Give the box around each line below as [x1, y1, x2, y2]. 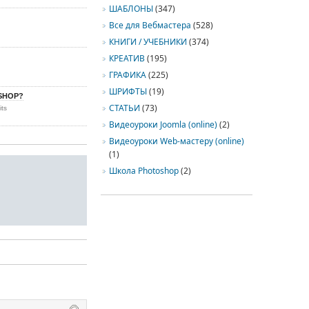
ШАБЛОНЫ [109, 3, 153, 14]
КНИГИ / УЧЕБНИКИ [109, 36, 187, 48]
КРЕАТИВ [109, 52, 145, 64]
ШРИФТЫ [109, 86, 147, 97]
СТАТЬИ [109, 102, 140, 114]
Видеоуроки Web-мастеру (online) [109, 135, 244, 147]
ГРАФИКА [109, 69, 146, 81]
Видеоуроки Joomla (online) [109, 119, 219, 130]
